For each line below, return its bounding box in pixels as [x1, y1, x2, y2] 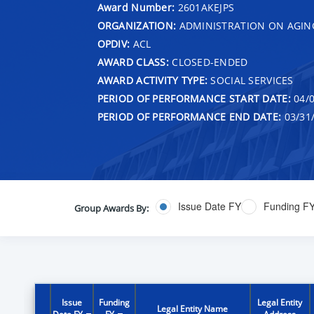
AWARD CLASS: [97, 55, 169, 69]
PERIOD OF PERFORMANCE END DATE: [97, 109, 282, 123]
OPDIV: [97, 36, 130, 50]
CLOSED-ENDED [168, 55, 248, 69]
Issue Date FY [177, 199, 241, 214]
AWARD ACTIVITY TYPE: [97, 73, 208, 87]
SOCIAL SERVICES [207, 73, 294, 87]
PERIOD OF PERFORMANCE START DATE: [97, 91, 291, 105]
